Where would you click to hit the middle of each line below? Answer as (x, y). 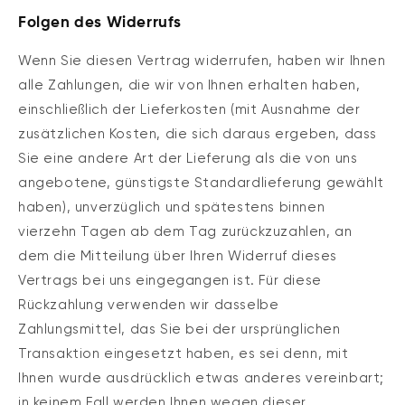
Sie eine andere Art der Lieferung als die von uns (188, 159)
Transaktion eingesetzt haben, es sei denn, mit (184, 354)
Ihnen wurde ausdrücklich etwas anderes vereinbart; (202, 378)
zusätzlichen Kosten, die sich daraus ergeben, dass (198, 134)
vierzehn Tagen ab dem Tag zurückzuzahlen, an (185, 232)
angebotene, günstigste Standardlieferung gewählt (201, 183)
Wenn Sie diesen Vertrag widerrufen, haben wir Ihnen (202, 61)
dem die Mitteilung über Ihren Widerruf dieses (178, 256)
